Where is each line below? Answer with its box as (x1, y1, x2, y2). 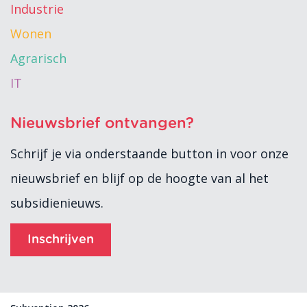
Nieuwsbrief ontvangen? (10, 115, 194, 131)
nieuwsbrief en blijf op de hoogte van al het (10, 169, 269, 186)
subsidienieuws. (10, 194, 103, 211)
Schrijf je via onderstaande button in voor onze (10, 145, 288, 162)
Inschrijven (27, 233, 94, 246)
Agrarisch (10, 49, 66, 66)
